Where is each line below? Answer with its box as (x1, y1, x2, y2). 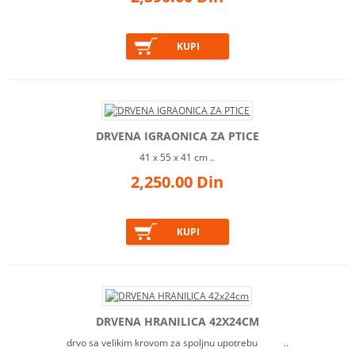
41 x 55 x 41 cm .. (139, 151, 216, 165)
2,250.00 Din (131, 171, 224, 193)
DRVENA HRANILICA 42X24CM (95, 314, 259, 330)
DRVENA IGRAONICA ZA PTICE (95, 128, 259, 144)
